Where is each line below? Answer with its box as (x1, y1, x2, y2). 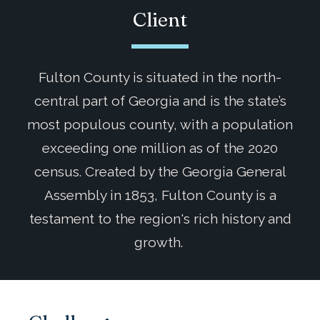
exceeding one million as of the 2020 (42, 139, 278, 156)
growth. (134, 234, 186, 250)
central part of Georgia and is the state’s (34, 92, 286, 109)
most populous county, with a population (27, 116, 293, 132)
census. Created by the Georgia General (34, 163, 286, 179)
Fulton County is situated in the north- (39, 69, 281, 85)
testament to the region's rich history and (29, 210, 291, 226)
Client (133, 6, 187, 31)
